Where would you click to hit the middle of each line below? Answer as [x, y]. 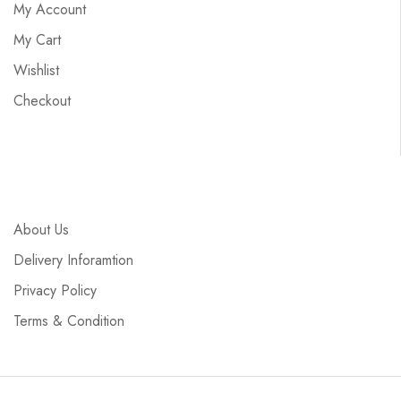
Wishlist [36, 71]
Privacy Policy [55, 291]
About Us [41, 230]
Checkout [42, 101]
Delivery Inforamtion [73, 260]
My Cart [37, 40]
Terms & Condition [69, 321]
